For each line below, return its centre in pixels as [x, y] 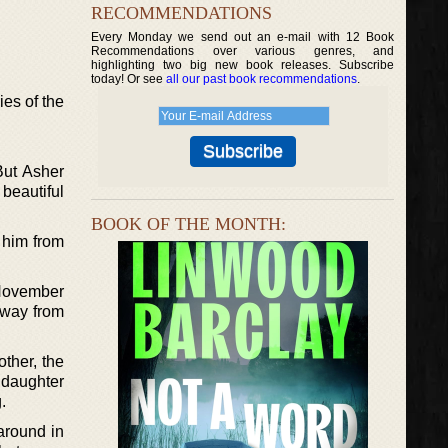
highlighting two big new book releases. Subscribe [243, 65]
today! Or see [128, 79]
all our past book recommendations [261, 79]
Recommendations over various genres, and [243, 51]
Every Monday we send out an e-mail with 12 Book [243, 37]
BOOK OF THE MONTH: [188, 224]
